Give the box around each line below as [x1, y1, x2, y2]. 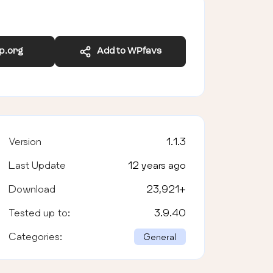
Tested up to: [8, 206, 70, 218]
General [143, 231, 177, 242]
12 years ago [127, 158, 186, 171]
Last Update [8, 158, 66, 171]
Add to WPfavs [91, 46, 161, 56]
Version [8, 135, 41, 147]
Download [8, 182, 55, 194]
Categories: [8, 230, 62, 242]
